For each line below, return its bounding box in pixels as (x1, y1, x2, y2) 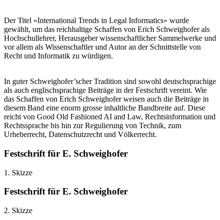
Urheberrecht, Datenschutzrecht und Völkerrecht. (4, 130, 157, 139)
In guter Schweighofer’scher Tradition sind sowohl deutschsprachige (4, 77, 216, 86)
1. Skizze (4, 168, 32, 177)
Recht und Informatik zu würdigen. (4, 52, 113, 60)
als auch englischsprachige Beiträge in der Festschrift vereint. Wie (4, 86, 207, 95)
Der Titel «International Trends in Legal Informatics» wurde (4, 16, 189, 25)
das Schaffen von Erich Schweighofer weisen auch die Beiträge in (4, 95, 209, 104)
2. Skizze (4, 206, 32, 215)
